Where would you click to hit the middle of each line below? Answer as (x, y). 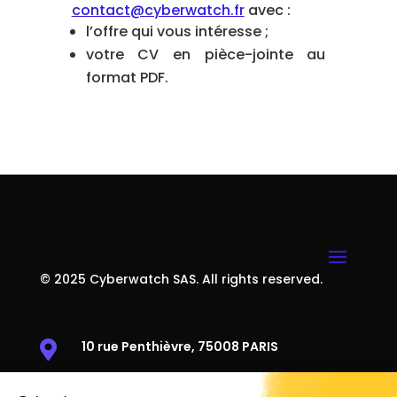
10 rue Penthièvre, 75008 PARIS (179, 346)
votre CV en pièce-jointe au (206, 54)
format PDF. (127, 77)
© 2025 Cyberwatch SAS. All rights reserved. (181, 279)
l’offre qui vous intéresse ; (177, 31)
